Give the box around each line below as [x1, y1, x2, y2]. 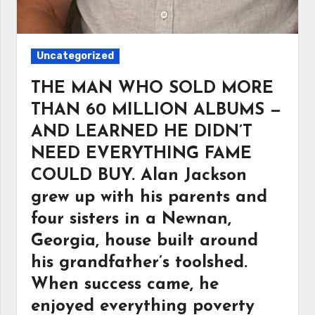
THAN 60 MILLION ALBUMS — [31, 102, 282, 119]
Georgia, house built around [31, 233, 259, 250]
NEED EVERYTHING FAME [31, 146, 252, 162]
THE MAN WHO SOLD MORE [31, 80, 274, 97]
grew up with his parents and [31, 189, 268, 206]
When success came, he [31, 276, 219, 293]
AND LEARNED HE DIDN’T [31, 124, 253, 141]
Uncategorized [37, 50, 115, 62]
